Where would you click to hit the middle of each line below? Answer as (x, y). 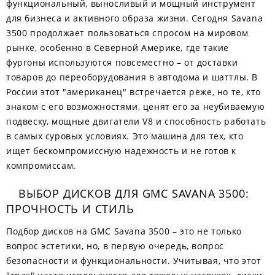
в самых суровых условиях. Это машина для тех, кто (125, 136)
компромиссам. (41, 165)
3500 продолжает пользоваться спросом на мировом (127, 33)
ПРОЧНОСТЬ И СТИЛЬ (70, 209)
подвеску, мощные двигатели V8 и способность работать (136, 121)
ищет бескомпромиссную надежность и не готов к (122, 151)
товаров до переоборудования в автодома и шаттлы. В (132, 77)
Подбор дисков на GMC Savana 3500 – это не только (124, 231)
